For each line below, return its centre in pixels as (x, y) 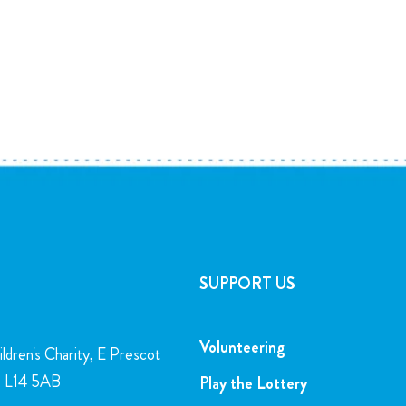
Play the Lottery (253, 384)
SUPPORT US (247, 284)
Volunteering (242, 348)
